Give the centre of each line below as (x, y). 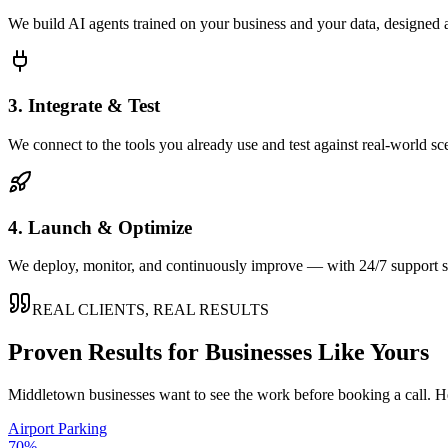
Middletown (46, 395)
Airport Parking (57, 429)
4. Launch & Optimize (100, 227)
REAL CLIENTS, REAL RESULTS (150, 310)
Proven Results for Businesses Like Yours (218, 352)
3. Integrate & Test (84, 106)
